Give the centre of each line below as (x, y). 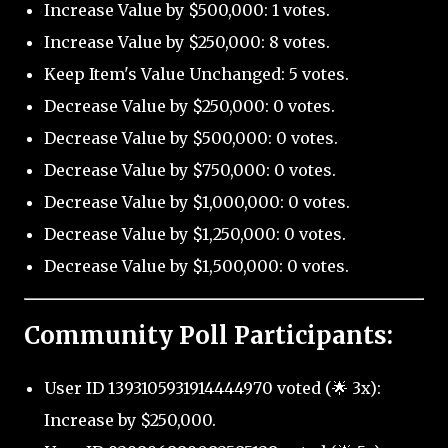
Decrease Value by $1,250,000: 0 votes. (195, 234)
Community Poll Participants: (208, 336)
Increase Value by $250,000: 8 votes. (187, 42)
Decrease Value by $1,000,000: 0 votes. (197, 202)
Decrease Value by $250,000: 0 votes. (189, 106)
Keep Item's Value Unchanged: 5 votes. (196, 74)
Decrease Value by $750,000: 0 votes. (190, 170)
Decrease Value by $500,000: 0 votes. (191, 138)
